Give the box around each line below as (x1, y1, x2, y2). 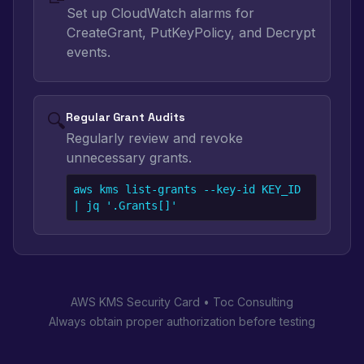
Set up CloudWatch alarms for (67, 5, 254, 21)
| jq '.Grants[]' (73, 199, 177, 212)
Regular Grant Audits (66, 110, 185, 124)
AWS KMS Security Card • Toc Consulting (71, 295, 293, 309)
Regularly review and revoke (66, 130, 243, 146)
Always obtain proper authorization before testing (49, 314, 315, 328)
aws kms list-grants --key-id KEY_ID (73, 183, 301, 196)
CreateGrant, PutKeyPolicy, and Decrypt (67, 24, 315, 41)
